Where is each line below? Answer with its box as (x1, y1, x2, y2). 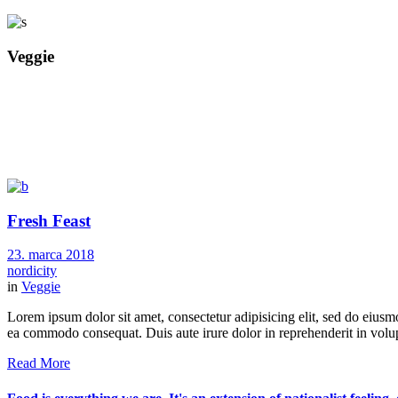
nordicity (7, 263, 57, 279)
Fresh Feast (7, 211, 91, 230)
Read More (7, 355, 70, 371)
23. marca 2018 (7, 247, 94, 263)
